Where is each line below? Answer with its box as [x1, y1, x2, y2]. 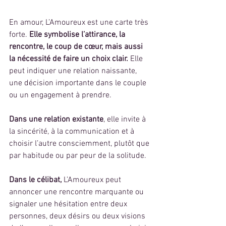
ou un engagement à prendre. [9, 90, 111, 100]
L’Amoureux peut [62, 175, 123, 185]
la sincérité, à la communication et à [9, 126, 136, 137]
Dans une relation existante [9, 114, 103, 125]
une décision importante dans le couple [9, 78, 148, 88]
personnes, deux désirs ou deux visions [9, 211, 147, 221]
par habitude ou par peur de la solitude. [9, 150, 146, 161]
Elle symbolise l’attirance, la [27, 29, 127, 40]
